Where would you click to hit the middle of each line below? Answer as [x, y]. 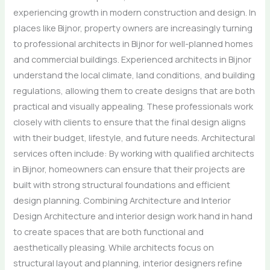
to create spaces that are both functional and [109, 231]
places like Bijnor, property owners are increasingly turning [133, 27]
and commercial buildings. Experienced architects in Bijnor [133, 59]
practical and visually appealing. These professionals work [133, 106]
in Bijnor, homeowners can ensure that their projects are [130, 168]
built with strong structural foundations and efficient [122, 184]
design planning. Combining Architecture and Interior [122, 200]
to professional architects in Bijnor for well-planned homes [133, 43]
